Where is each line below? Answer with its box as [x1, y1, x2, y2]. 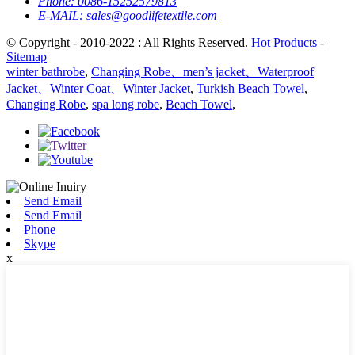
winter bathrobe [6, 64, 85, 78]
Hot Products [251, 35, 317, 49]
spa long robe [92, 97, 159, 111]
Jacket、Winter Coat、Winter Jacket [6, 81, 190, 95]
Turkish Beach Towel [197, 81, 304, 95]
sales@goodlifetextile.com [86, 8, 217, 22]
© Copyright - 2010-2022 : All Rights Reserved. [6, 35, 251, 49]
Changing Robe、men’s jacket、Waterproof [91, 64, 314, 78]
